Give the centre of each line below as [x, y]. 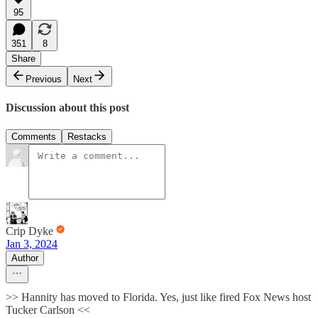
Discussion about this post [67, 107]
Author [25, 258]
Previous [44, 79]
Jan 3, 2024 [32, 244]
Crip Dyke [29, 231]
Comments [34, 137]
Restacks [87, 137]
